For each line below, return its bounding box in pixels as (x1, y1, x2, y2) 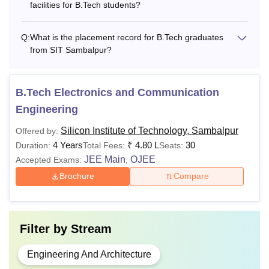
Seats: (159, 140, 186, 150)
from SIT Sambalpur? (30, 44, 112, 55)
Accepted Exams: (16, 154, 82, 165)
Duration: (16, 140, 50, 150)
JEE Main (84, 154, 125, 165)
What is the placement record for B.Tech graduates (30, 32, 223, 42)
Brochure (59, 171, 95, 181)
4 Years (53, 139, 83, 150)
